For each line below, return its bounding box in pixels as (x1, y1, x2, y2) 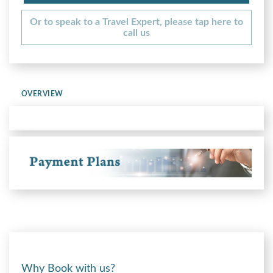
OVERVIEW (21, 90, 63, 97)
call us (123, 27, 150, 38)
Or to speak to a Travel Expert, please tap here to (30, 16, 243, 27)
